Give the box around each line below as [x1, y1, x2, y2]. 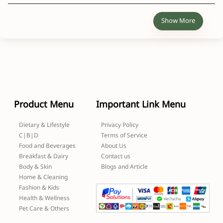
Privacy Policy [101, 120, 138, 129]
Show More [161, 15, 195, 26]
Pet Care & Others [18, 204, 69, 213]
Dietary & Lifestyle [18, 120, 70, 129]
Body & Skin [18, 162, 52, 171]
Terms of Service [101, 130, 147, 140]
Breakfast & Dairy [18, 151, 68, 161]
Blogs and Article [101, 162, 148, 171]
